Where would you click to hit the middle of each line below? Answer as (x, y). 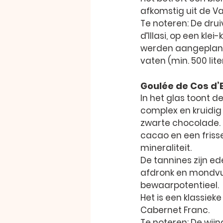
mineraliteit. (166, 148)
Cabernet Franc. (175, 210)
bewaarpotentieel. (180, 185)
